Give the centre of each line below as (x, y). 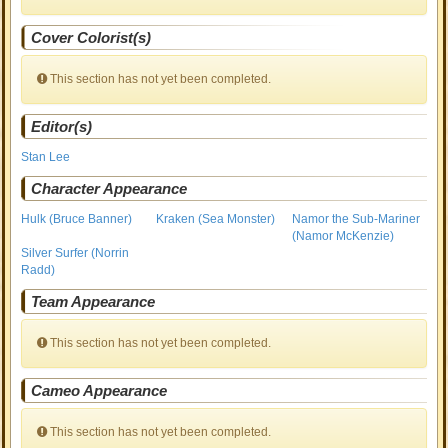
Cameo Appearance (99, 390)
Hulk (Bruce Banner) (77, 219)
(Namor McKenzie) (342, 236)
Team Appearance (93, 301)
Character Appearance (109, 188)
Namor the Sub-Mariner (355, 219)
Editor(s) (62, 126)
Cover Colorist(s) (91, 37)
